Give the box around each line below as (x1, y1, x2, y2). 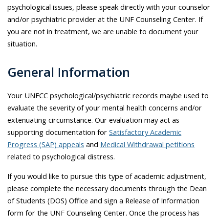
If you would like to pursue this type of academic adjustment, (7, 171, 206, 181)
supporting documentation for (7, 127, 109, 137)
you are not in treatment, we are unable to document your (7, 26, 198, 37)
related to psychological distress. (7, 152, 115, 162)
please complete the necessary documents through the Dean (7, 183, 207, 193)
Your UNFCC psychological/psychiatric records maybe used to (7, 90, 209, 101)
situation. (7, 39, 37, 49)
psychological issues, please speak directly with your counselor (7, 2, 210, 12)
